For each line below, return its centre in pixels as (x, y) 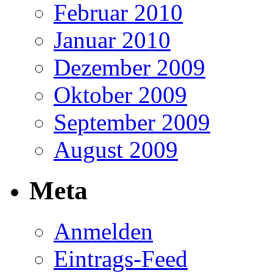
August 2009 (116, 150)
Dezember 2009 (129, 68)
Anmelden (103, 232)
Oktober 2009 (120, 95)
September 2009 (132, 122)
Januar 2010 (112, 40)
